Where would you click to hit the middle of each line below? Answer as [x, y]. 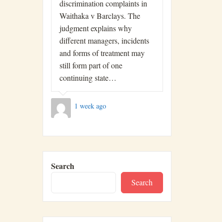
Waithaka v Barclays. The [100, 15]
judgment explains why [96, 28]
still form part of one [91, 65]
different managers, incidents [104, 40]
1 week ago [90, 106]
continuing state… [88, 77]
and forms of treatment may [102, 53]
